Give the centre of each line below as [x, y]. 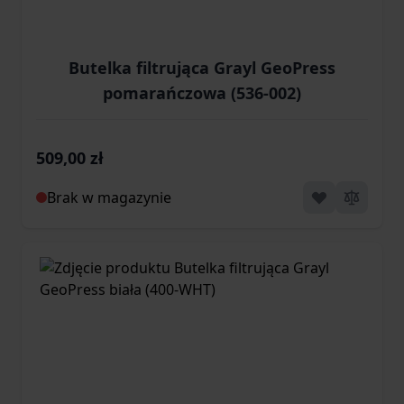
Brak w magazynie [109, 198]
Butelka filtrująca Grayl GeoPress [202, 68]
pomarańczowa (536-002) [202, 93]
